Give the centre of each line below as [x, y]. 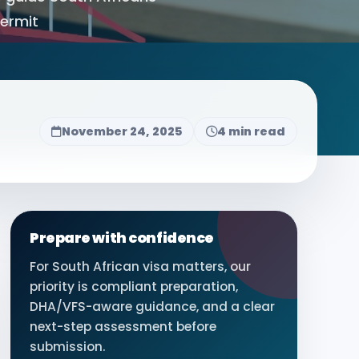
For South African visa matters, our [140, 266]
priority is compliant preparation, [134, 286]
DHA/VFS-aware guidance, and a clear [152, 307]
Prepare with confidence [122, 238]
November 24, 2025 [122, 131]
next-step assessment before [123, 327]
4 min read [251, 131]
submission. [68, 347]
